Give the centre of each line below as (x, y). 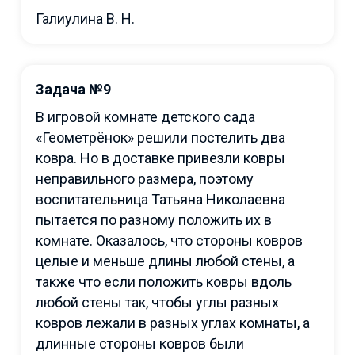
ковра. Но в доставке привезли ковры (160, 158)
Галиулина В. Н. (85, 18)
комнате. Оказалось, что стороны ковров (169, 240)
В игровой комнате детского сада (145, 116)
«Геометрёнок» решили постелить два (160, 137)
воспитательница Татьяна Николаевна (160, 199)
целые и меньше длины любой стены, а (165, 261)
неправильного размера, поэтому (145, 178)
